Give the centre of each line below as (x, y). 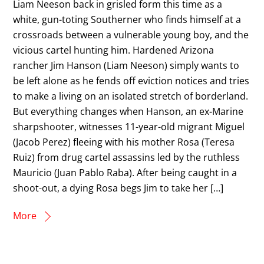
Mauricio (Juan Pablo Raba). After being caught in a (125, 172)
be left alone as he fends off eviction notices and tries (131, 80)
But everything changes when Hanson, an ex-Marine (128, 111)
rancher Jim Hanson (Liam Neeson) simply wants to (126, 65)
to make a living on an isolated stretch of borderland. (131, 96)
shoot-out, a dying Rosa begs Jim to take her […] (118, 188)
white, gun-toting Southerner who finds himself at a (127, 19)
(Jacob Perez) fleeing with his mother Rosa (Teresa (124, 142)
